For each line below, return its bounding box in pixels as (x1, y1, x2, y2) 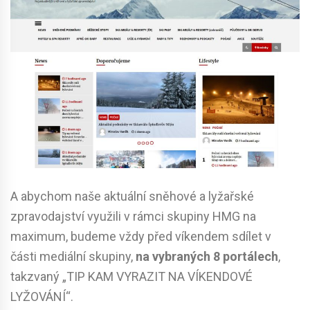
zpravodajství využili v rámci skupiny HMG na (10, 208, 256, 224)
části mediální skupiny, (10, 248, 136, 264)
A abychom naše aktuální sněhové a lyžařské (10, 188, 254, 203)
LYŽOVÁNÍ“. (10, 289, 73, 304)
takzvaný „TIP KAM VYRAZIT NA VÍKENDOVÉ (10, 268, 253, 284)
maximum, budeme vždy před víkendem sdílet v (10, 228, 271, 244)
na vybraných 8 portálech (136, 248, 278, 264)
